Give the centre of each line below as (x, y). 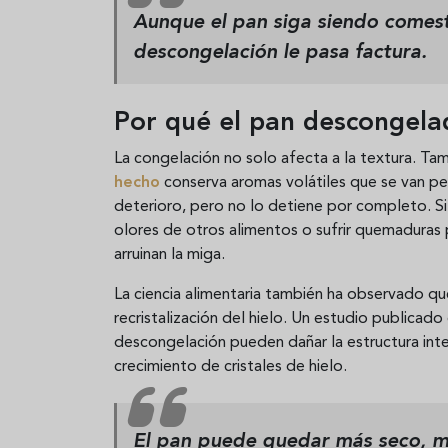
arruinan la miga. (169, 254)
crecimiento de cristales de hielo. (230, 366)
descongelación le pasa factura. (280, 52)
